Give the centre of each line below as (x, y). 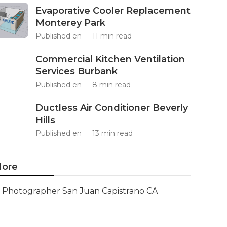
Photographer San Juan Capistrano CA (80, 191)
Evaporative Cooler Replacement (113, 11)
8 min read (111, 85)
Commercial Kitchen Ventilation (110, 59)
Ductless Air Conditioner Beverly (112, 108)
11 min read (112, 36)
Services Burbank (77, 71)
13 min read (112, 133)
